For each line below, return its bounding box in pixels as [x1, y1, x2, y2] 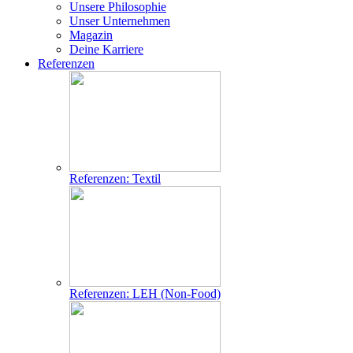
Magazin [69, 28, 113, 42]
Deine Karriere [69, 43, 143, 56]
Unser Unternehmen [69, 14, 170, 28]
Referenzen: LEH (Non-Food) [69, 287, 221, 300]
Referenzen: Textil [69, 172, 161, 185]
